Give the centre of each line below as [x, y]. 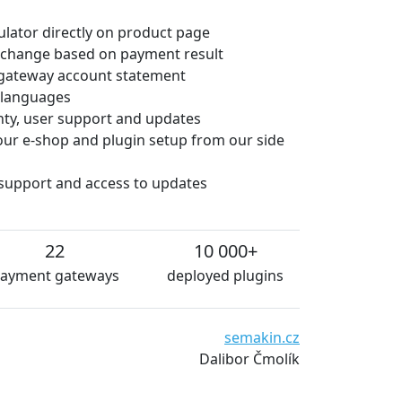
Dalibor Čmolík [249, 358]
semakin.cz [262, 337]
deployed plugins [225, 275]
